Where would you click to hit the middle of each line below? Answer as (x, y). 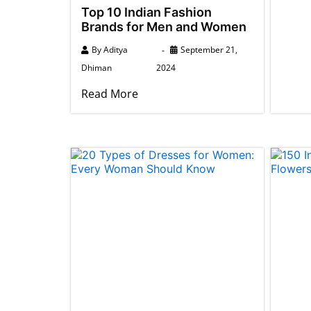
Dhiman (96, 67)
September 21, (209, 49)
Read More (110, 93)
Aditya (116, 49)
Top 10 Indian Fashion (146, 12)
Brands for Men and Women (164, 26)
